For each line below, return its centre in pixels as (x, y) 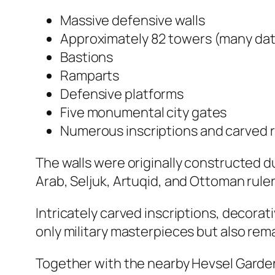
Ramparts (90, 75)
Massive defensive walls (133, 20)
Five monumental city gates (144, 112)
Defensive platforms (122, 94)
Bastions (87, 57)
